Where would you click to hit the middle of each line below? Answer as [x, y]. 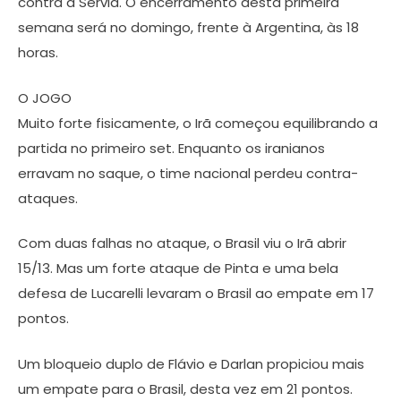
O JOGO [45, 98]
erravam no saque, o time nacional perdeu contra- [188, 173]
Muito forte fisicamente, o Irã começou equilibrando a [198, 123]
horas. [38, 53]
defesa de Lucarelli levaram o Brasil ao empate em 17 [196, 294]
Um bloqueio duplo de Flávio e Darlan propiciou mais [191, 363]
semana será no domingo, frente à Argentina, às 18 [188, 28]
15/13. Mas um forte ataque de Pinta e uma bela [178, 269]
